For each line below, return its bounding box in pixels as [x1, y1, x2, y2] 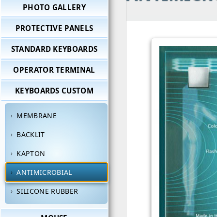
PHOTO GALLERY [22, 2, 86, 12]
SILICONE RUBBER [16, 186, 78, 196]
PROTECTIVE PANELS [15, 23, 93, 33]
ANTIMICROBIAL [16, 168, 72, 177]
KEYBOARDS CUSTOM [15, 86, 94, 96]
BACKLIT [16, 130, 45, 139]
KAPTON [16, 149, 46, 158]
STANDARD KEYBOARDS [11, 44, 98, 54]
